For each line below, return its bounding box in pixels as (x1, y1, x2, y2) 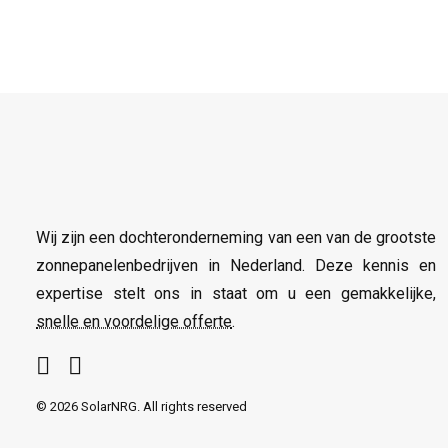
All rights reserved (143, 399, 247, 414)
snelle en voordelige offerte (36, 312, 232, 331)
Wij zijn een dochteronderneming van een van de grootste (36, 228, 436, 247)
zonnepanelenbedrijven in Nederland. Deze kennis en (36, 256, 436, 275)
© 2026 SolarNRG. (36, 399, 143, 414)
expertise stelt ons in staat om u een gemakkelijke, (36, 284, 436, 303)
